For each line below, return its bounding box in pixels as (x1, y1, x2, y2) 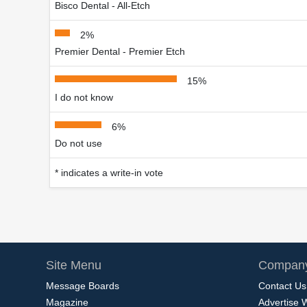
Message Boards (46, 280, 119, 291)
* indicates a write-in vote (55, 167, 163, 178)
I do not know (55, 91, 113, 103)
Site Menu (46, 258, 101, 272)
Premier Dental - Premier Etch (55, 45, 185, 57)
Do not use (55, 137, 102, 149)
